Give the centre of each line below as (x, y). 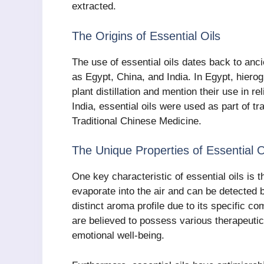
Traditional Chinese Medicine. (137, 121)
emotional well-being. (118, 236)
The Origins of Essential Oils (146, 36)
